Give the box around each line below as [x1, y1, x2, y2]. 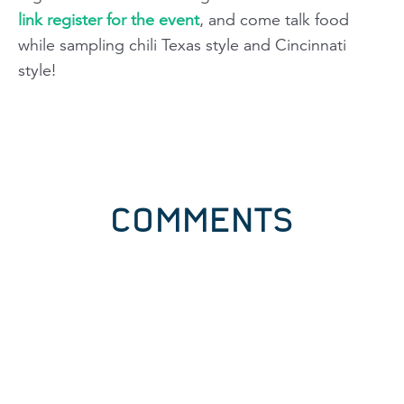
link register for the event [18, 10, 199, 30]
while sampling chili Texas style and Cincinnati [18, 35, 346, 55]
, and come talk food [199, 10, 349, 30]
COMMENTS [110, 202, 294, 238]
